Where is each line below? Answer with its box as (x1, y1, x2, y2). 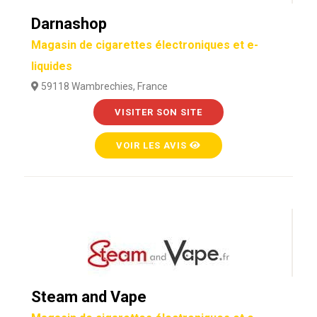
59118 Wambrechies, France (38, 81, 168, 92)
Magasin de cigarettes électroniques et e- (30, 38, 258, 52)
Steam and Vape (30, 288, 146, 306)
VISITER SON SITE (114, 107, 202, 117)
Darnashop (30, 15, 107, 33)
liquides (30, 59, 72, 73)
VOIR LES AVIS (115, 140, 190, 151)
